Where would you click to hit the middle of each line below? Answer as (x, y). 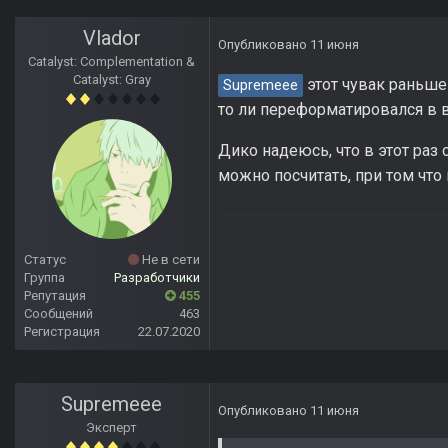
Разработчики (157, 278)
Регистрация (62, 332)
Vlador (112, 38)
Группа (44, 278)
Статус (45, 260)
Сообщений (58, 314)
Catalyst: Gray (112, 80)
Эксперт (112, 428)
